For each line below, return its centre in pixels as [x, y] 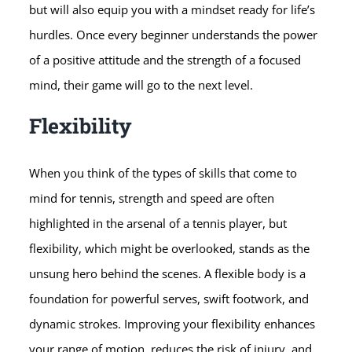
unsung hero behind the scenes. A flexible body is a [168, 273]
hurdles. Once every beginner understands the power [174, 34]
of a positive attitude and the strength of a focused [165, 59]
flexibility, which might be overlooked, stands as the [170, 248]
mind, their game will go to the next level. [141, 84]
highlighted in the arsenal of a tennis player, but [158, 223]
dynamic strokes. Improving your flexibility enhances [172, 323]
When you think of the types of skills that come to [163, 172]
